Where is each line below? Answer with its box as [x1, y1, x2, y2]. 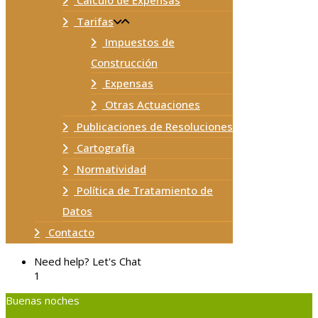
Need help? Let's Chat [34, 254, 141, 268]
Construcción [91, 55, 158, 70]
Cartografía [74, 141, 135, 155]
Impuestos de [102, 35, 175, 49]
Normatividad [74, 162, 146, 176]
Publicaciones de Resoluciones [74, 119, 233, 133]
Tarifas [74, 14, 114, 28]
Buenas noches [6, 293, 79, 307]
